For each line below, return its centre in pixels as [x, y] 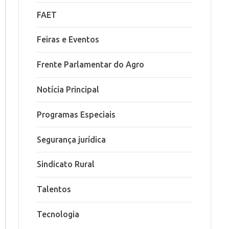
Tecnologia [58, 214]
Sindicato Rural [66, 164]
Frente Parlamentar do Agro [90, 65]
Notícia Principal [68, 90]
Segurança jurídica [71, 139]
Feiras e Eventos [68, 40]
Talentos [54, 189]
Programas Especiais [76, 114]
